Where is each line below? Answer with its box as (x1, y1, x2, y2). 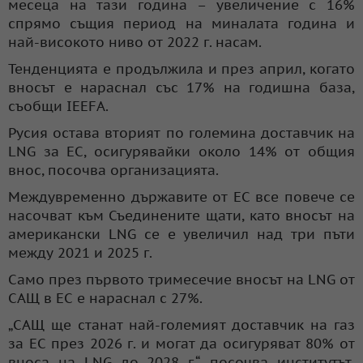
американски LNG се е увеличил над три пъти (8, 224, 355, 243)
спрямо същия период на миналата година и (8, 14, 355, 32)
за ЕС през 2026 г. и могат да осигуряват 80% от (8, 334, 355, 352)
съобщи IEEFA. (8, 96, 109, 115)
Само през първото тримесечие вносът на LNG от (8, 270, 355, 288)
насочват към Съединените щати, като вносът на (8, 206, 355, 224)
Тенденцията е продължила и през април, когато (8, 59, 355, 78)
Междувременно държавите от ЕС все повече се (8, 187, 355, 206)
